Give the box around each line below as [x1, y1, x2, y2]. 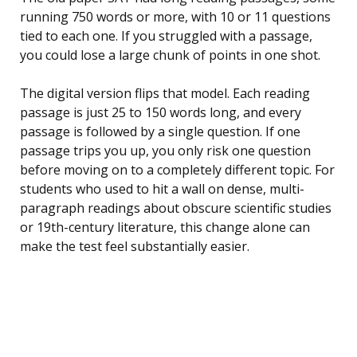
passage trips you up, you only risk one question [20, 142, 311, 160]
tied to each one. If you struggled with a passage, [20, 27, 312, 45]
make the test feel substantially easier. [20, 237, 249, 256]
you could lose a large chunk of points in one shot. [20, 46, 320, 65]
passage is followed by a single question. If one [20, 123, 300, 141]
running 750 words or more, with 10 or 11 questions [20, 8, 331, 26]
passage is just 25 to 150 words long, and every [20, 104, 301, 122]
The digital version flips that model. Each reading [20, 84, 310, 103]
